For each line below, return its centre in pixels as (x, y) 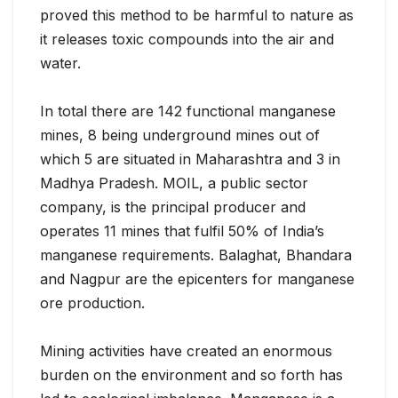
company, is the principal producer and (173, 207)
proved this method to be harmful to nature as (197, 16)
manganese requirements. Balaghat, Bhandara (196, 255)
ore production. (92, 303)
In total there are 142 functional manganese (188, 111)
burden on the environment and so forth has (191, 375)
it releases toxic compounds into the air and (187, 40)
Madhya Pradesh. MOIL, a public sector (174, 183)
